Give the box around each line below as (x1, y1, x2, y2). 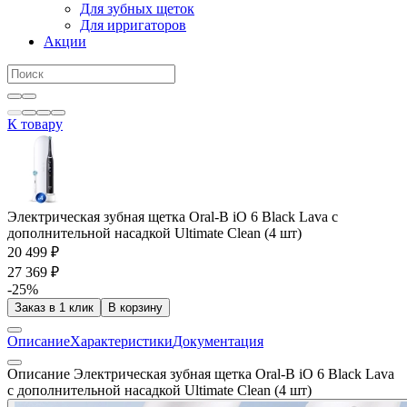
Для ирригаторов (80, 17, 186, 33)
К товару (7, 116, 63, 132)
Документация (173, 333, 263, 349)
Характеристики (70, 333, 173, 349)
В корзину (108, 301, 163, 314)
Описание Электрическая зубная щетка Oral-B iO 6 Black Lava (7, 366, 394, 382)
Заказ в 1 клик (15, 301, 94, 314)
